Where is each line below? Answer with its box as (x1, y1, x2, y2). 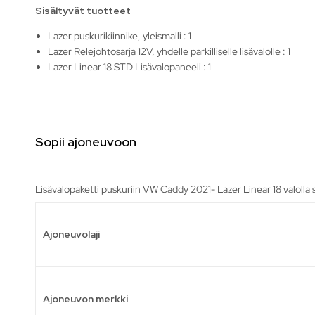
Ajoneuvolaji (43, 227, 100, 240)
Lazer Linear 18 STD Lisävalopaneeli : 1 (48, 60, 212, 73)
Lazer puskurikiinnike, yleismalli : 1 (48, 29, 192, 42)
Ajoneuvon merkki (43, 292, 128, 305)
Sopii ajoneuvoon (35, 133, 136, 150)
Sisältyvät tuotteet (35, 4, 131, 17)
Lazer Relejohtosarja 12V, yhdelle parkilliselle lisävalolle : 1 (48, 44, 291, 58)
